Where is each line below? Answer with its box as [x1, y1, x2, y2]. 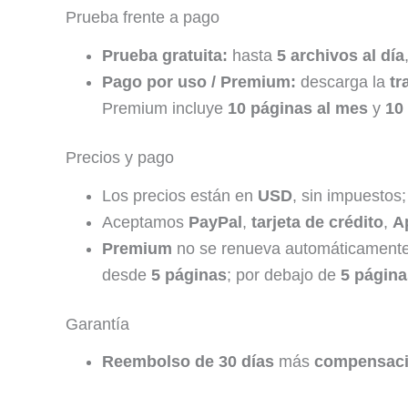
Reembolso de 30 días [102, 352, 274, 372]
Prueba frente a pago [66, 8, 219, 27]
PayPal [189, 212, 242, 231]
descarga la [296, 72, 390, 91]
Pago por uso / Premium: [102, 72, 296, 91]
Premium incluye [102, 98, 228, 117]
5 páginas [151, 265, 227, 284]
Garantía [66, 314, 129, 333]
